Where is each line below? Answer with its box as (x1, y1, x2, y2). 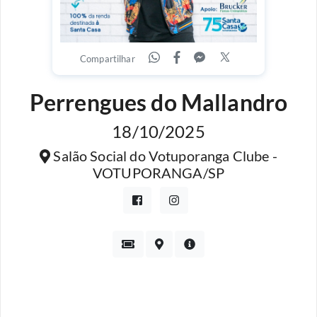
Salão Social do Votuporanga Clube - (50, 147, 277, 164)
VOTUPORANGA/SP (92, 164, 225, 181)
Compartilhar (79, 53, 135, 64)
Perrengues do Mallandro (29, 88, 288, 116)
